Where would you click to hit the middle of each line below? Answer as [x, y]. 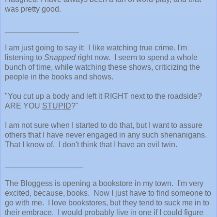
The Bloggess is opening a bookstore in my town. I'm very [104, 183]
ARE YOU [23, 106]
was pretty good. [34, 9]
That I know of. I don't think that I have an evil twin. [91, 144]
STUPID [57, 106]
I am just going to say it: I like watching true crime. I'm [96, 47]
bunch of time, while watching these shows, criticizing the [102, 67]
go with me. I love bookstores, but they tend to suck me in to [107, 202]
